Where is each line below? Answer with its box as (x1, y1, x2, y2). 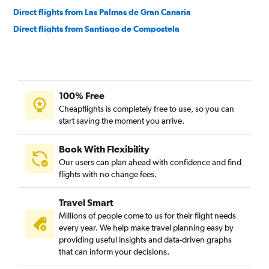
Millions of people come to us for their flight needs (59, 211, 236, 220)
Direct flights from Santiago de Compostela (13, 24, 180, 34)
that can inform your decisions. (59, 247, 169, 256)
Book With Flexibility (59, 144, 150, 154)
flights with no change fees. (59, 169, 157, 179)
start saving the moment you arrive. (59, 116, 184, 125)
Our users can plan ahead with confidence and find (59, 157, 241, 167)
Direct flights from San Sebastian (13, 41, 139, 50)
